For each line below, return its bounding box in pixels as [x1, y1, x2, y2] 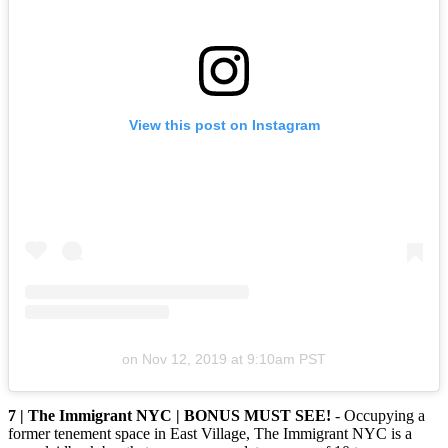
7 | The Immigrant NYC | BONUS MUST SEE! [8, 407, 335, 425]
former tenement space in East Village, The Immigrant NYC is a [8, 425, 412, 443]
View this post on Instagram [128, 117, 320, 134]
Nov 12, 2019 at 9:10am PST [142, 351, 326, 368]
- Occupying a [335, 407, 425, 425]
